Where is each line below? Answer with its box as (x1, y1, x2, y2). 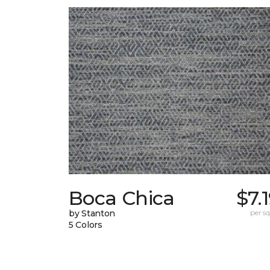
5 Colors (69, 219, 102, 231)
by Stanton (69, 208, 116, 219)
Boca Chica (69, 186, 175, 210)
